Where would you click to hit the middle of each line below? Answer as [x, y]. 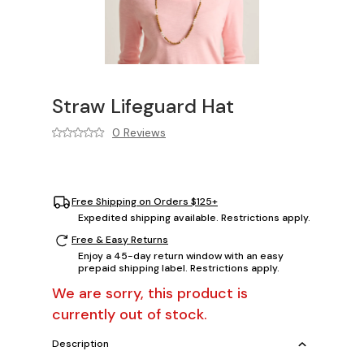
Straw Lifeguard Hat [143, 106]
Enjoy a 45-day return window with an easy [181, 256]
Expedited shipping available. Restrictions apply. [194, 217]
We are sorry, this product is [150, 293]
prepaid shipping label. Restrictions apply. [179, 268]
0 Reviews [139, 132]
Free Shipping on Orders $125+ [145, 201]
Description [80, 344]
